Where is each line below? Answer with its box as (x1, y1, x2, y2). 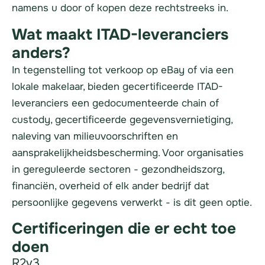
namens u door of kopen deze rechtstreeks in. (12, 2, 228, 15)
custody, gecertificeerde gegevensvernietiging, (12, 113, 232, 126)
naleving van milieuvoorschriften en (12, 130, 178, 143)
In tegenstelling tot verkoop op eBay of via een (12, 63, 234, 76)
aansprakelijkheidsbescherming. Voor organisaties (12, 146, 244, 159)
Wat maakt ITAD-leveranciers (12, 24, 228, 44)
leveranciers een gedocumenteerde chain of (12, 96, 219, 109)
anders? (12, 43, 70, 63)
